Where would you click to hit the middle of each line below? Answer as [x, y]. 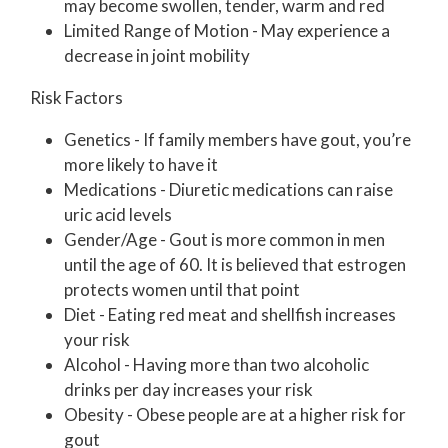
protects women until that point [182, 289]
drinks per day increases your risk [188, 389]
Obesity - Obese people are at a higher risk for [235, 414]
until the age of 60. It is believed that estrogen [235, 264]
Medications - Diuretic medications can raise [228, 189]
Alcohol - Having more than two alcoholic [216, 364]
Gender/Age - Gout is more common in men [224, 239]
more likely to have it [141, 164]
